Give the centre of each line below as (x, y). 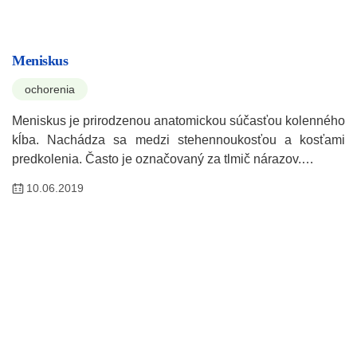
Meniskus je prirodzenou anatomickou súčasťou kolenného (178, 120)
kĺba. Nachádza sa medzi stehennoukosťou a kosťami (178, 139)
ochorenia (50, 89)
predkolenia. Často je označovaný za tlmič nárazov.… (163, 159)
